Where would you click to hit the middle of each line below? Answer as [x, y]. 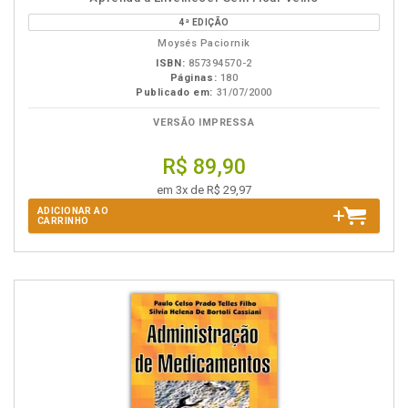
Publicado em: [175, 92]
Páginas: [194, 78]
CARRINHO [63, 221]
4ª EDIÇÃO [204, 22]
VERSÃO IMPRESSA [204, 122]
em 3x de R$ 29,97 [204, 190]
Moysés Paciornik [204, 43]
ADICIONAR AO [73, 211]
